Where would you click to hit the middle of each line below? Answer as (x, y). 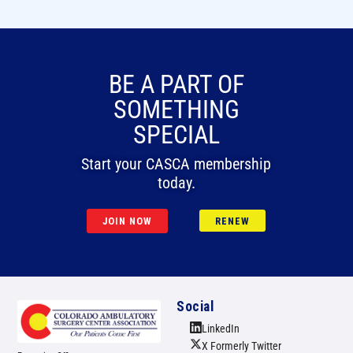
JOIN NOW (128, 221)
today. (176, 183)
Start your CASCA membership (176, 164)
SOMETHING (176, 109)
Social (195, 306)
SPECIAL (176, 134)
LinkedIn (221, 328)
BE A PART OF (176, 84)
